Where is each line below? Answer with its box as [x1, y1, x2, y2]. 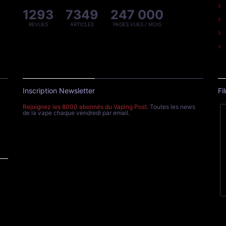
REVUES [28, 21, 48, 28]
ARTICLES [70, 21, 94, 28]
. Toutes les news [147, 103, 196, 111]
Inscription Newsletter [23, 86, 95, 95]
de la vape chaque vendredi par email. [23, 109, 130, 117]
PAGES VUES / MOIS [112, 21, 161, 28]
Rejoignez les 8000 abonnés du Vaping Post [23, 103, 147, 111]
